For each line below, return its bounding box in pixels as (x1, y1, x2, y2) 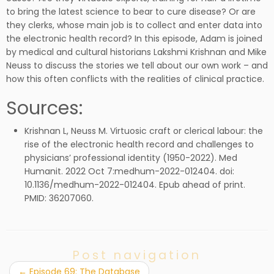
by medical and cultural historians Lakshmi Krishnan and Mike (6, 46, 267, 58)
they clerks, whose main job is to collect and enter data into (6, 19, 262, 31)
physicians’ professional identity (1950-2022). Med (24, 152, 237, 164)
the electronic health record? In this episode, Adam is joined (6, 32, 262, 45)
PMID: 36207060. (24, 192, 94, 204)
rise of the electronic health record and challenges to (24, 138, 254, 150)
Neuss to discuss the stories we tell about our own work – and (6, 59, 268, 72)
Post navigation (73, 247, 201, 264)
